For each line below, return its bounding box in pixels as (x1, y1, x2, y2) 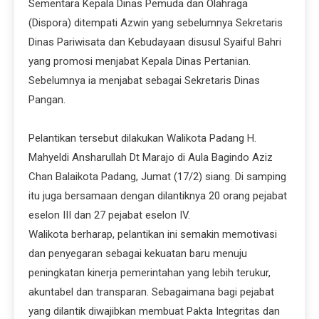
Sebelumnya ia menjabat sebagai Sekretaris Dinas (28, 73, 260, 87)
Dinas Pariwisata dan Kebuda (28, 35, 163, 48)
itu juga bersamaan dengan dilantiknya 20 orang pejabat (28, 189, 287, 202)
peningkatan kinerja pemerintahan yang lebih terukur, (28, 266, 271, 279)
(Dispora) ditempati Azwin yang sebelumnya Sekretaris (28, 16, 283, 29)
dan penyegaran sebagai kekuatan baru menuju (28, 246, 247, 260)
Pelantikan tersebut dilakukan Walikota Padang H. (28, 131, 256, 145)
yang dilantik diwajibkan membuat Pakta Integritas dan (28, 304, 280, 318)
